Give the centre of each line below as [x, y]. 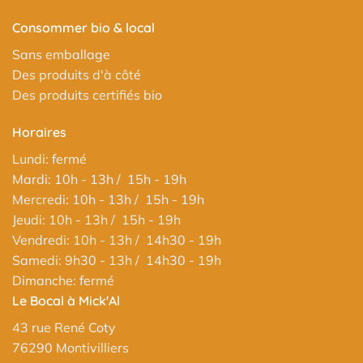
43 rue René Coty [64, 327]
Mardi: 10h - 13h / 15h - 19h [99, 179]
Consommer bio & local [83, 28]
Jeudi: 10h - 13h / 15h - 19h [96, 220]
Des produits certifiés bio [87, 95]
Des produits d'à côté [77, 75]
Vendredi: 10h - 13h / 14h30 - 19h [117, 240]
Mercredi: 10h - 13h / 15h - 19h [108, 199]
